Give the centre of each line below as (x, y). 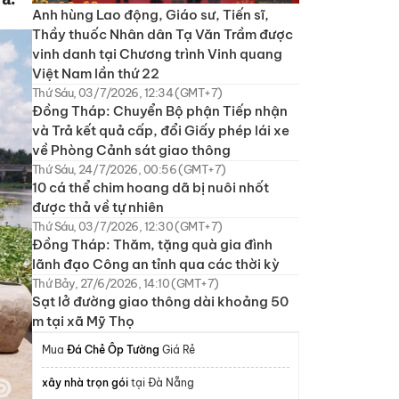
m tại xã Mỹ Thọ (83, 321)
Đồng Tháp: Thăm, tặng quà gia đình (152, 244)
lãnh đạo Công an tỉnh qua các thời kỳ (156, 264)
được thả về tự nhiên (98, 207)
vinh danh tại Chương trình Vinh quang (157, 53)
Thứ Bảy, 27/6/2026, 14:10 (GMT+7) (126, 283)
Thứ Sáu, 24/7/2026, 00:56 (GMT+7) (129, 169)
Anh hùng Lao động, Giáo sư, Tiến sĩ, (151, 14)
